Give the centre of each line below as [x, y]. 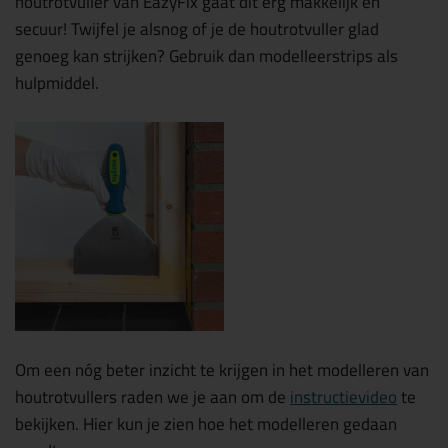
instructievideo [343, 396]
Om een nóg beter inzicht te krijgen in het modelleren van [222, 369]
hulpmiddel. [59, 82]
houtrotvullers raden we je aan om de [152, 396]
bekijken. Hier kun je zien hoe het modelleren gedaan [206, 423]
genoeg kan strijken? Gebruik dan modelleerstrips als [206, 55]
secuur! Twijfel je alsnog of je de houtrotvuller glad [197, 28]
